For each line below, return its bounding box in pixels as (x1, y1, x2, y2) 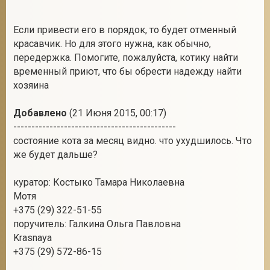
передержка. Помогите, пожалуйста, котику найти (13, 52, 238, 63)
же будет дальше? (13, 149, 98, 160)
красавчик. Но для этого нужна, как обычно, (13, 38, 211, 49)
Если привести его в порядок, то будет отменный (13, 24, 236, 36)
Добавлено (13, 107, 67, 119)
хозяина (13, 80, 49, 91)
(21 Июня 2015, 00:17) (67, 107, 166, 119)
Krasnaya (13, 232, 52, 243)
